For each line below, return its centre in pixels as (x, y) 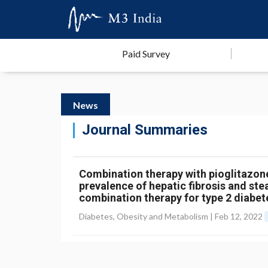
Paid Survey (146, 54)
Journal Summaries (145, 130)
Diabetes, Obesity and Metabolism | (147, 216)
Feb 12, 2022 (239, 216)
